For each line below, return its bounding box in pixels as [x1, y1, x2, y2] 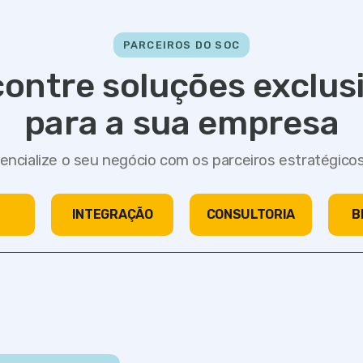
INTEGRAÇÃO [71, 207, 153, 222]
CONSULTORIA [206, 207, 296, 222]
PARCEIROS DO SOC [122, 39, 241, 51]
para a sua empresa [23, 103, 340, 143]
